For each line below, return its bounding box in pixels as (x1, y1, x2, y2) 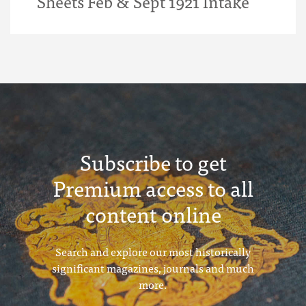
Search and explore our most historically (55, 242, 251, 260)
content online (85, 197, 221, 231)
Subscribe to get (79, 145, 227, 179)
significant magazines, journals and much (52, 259, 254, 277)
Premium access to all (53, 171, 253, 205)
